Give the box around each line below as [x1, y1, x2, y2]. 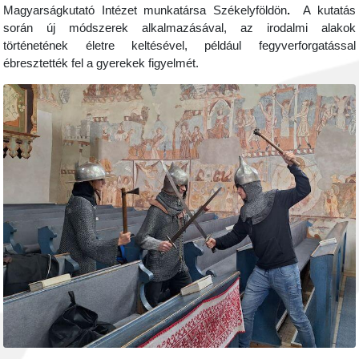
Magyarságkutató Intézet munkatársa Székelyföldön [3, 4, 287, 18]
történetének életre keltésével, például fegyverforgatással [3, 39, 356, 53]
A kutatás [296, 4, 356, 18]
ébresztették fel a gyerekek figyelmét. [3, 57, 203, 71]
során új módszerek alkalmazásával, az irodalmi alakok [3, 22, 356, 35]
